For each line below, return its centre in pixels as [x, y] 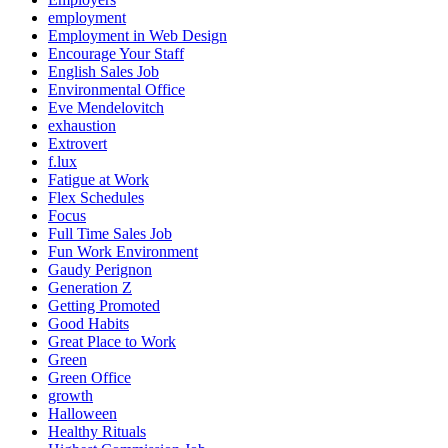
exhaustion [82, 126]
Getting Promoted [104, 306]
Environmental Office [116, 90]
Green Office [89, 378]
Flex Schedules [96, 198]
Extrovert [77, 144]
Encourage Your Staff [116, 54]
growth [70, 396]
